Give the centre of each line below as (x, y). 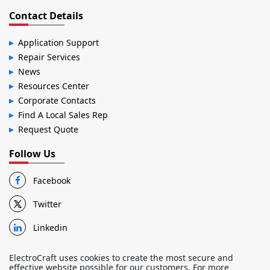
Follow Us (32, 154)
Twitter (47, 204)
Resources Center (54, 86)
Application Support (58, 43)
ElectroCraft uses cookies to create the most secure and (121, 258)
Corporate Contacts (57, 101)
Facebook (52, 181)
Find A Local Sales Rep (63, 115)
